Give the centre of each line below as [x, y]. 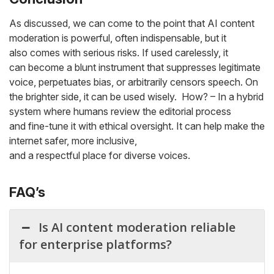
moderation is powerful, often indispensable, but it [118, 38]
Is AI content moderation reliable [137, 227]
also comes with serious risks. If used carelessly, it [119, 53]
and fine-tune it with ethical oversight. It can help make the [137, 126]
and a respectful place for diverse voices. [100, 155]
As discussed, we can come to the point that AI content [132, 23]
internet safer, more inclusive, [73, 141]
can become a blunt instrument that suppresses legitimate [135, 67]
